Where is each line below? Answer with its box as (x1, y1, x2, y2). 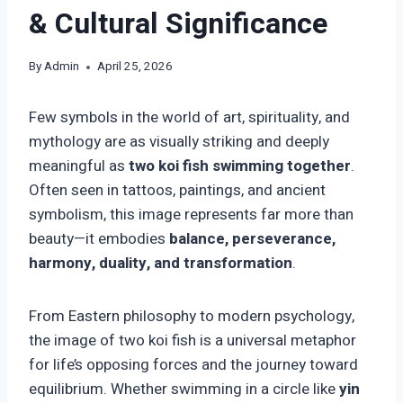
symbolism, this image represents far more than (29, 203, 354, 227)
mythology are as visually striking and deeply (29, 130, 329, 154)
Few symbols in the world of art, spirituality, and (29, 106, 350, 130)
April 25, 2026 (97, 58, 174, 76)
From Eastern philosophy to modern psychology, (29, 305, 354, 328)
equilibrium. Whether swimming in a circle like (29, 378, 339, 401)
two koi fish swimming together (129, 155, 351, 178)
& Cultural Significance (29, 2, 327, 45)
